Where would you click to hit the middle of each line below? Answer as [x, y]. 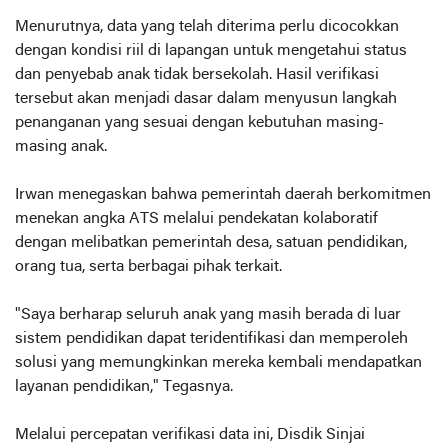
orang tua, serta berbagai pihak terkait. [150, 267]
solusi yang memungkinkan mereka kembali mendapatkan [218, 363]
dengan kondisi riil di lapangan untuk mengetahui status [211, 51]
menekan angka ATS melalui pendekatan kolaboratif [196, 219]
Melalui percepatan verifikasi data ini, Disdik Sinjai [190, 435]
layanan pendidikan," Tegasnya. [126, 387]
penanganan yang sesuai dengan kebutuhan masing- [199, 123]
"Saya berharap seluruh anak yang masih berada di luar [208, 315]
